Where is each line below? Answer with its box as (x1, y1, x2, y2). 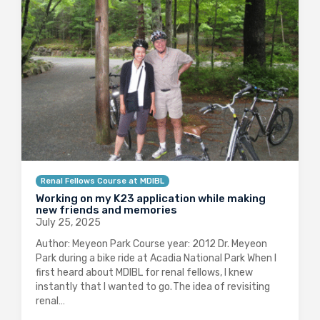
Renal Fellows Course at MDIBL (41, 176, 164, 186)
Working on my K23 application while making (36, 192, 266, 206)
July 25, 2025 (36, 216, 101, 229)
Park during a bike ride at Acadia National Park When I (36, 252, 276, 265)
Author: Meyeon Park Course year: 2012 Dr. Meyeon (36, 238, 267, 251)
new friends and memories (36, 204, 177, 217)
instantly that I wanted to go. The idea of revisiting (36, 281, 270, 294)
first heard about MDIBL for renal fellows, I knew (36, 266, 253, 279)
